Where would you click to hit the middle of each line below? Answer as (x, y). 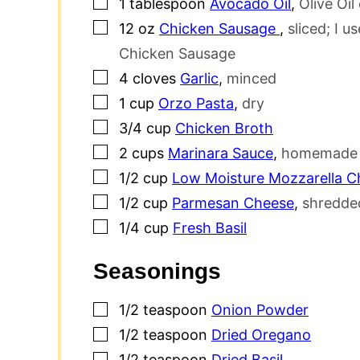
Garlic (199, 78)
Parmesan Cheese (233, 202)
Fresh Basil (210, 227)
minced (252, 78)
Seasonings (157, 272)
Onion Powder (260, 310)
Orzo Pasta (196, 103)
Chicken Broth (224, 128)
